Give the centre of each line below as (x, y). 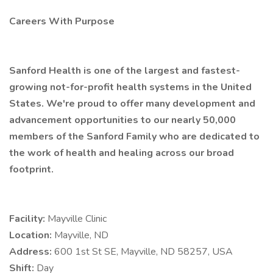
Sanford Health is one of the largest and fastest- (125, 71)
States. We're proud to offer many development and (132, 104)
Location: (32, 235)
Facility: (28, 219)
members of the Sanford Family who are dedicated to (134, 136)
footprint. (31, 169)
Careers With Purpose (62, 21)
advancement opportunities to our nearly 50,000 (122, 120)
